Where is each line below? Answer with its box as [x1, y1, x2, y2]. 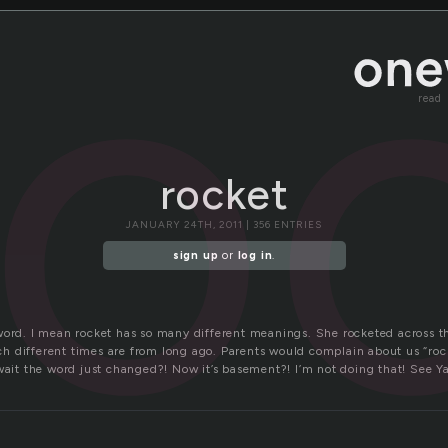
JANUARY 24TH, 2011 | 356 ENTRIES [126, 218, 322, 231]
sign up [172, 249, 219, 263]
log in [237, 249, 273, 263]
